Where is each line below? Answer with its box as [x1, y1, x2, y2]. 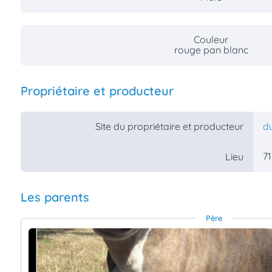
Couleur [194, 33, 229, 46]
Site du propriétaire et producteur [95, 120, 243, 133]
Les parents [20, 189, 89, 205]
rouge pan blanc [174, 44, 248, 56]
